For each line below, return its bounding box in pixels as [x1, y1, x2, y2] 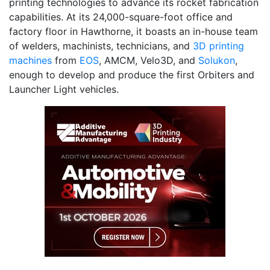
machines [9, 54, 52, 67]
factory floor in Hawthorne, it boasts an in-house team [9, 25, 258, 38]
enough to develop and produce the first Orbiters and [9, 69, 254, 81]
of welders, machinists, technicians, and [9, 40, 193, 52]
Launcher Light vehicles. [9, 83, 119, 96]
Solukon [198, 54, 235, 67]
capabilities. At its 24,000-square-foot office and [9, 11, 233, 24]
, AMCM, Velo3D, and [99, 54, 198, 67]
